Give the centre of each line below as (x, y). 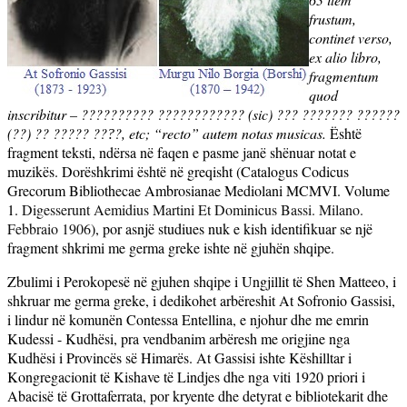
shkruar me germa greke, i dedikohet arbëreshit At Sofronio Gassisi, (201, 300)
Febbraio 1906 (49, 228)
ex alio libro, (345, 56)
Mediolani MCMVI (279, 190)
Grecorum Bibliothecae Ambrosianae (114, 190)
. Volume (363, 190)
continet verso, (351, 37)
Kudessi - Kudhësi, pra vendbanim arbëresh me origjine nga (179, 338)
